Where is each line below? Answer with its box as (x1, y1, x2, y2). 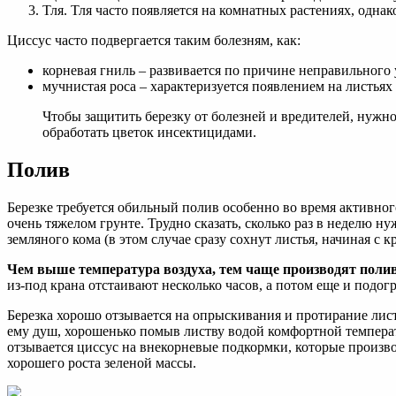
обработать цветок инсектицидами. (42, 125, 256, 141)
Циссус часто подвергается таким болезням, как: (7, 33, 301, 49)
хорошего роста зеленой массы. (7, 355, 196, 371)
